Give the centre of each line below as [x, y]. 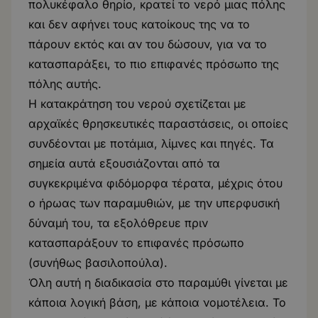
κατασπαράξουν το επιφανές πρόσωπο [136, 243]
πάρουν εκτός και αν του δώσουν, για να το [148, 44]
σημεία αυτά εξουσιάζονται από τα [124, 163]
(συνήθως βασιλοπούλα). [98, 263]
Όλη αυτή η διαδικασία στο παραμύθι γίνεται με [158, 283]
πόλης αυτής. [65, 84]
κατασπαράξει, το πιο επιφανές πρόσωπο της [154, 64]
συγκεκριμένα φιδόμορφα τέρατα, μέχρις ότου [155, 183]
